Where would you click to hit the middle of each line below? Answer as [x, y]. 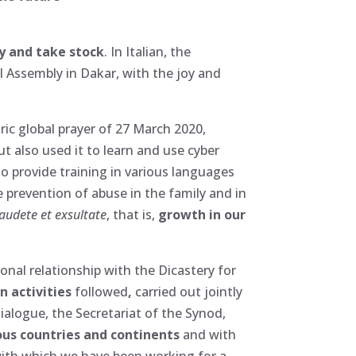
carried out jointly [188, 291]
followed [102, 291]
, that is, [133, 214]
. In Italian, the [148, 51]
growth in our [202, 214]
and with [210, 334]
